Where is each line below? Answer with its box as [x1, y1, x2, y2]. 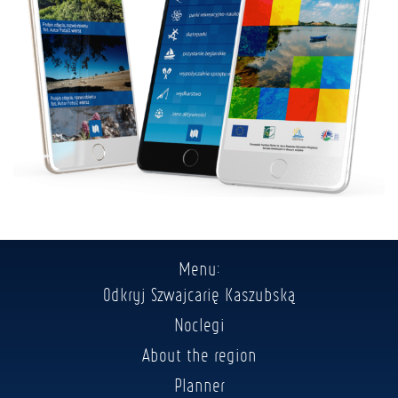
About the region [141, 343, 257, 367]
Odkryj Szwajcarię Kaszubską [102, 283, 296, 306]
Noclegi [173, 313, 225, 337]
